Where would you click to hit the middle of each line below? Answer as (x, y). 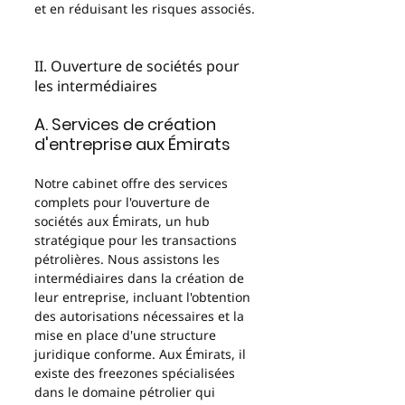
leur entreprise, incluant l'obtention (144, 297)
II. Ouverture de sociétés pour (139, 66)
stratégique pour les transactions (137, 240)
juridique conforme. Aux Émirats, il (142, 354)
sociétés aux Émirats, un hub (124, 221)
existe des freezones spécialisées (137, 373)
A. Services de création (127, 124)
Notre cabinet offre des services (133, 183)
